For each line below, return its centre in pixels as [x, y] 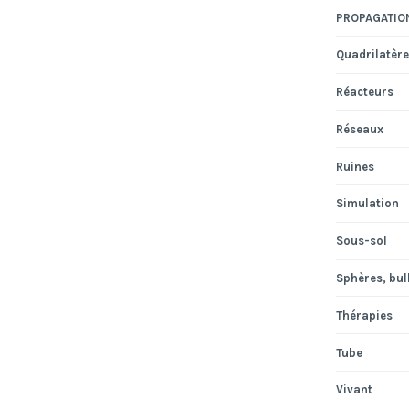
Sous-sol [361, 241]
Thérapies [364, 315]
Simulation [367, 204]
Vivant [354, 390]
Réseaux [359, 129]
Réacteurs [364, 92]
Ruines [355, 166]
